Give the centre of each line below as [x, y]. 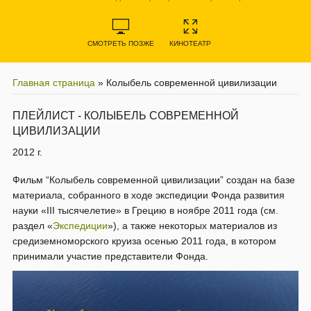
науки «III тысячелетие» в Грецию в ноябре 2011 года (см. [145, 210]
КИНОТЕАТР [190, 43]
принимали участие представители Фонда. [110, 256]
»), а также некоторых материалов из [192, 226]
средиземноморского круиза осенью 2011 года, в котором [144, 241]
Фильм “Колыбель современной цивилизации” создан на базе [154, 180]
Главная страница [54, 83]
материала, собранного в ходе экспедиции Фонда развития [149, 195]
